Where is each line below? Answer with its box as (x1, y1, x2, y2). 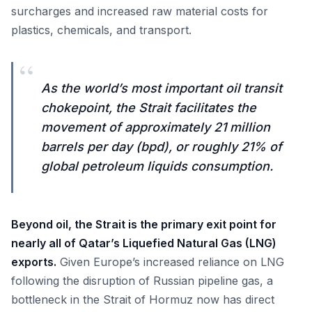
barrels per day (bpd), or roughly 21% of (41, 139, 282, 154)
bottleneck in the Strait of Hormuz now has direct (11, 292, 274, 306)
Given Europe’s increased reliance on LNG (56, 255, 284, 269)
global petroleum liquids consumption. (41, 159, 273, 173)
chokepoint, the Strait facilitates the (41, 100, 256, 115)
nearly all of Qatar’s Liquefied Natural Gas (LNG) (11, 236, 276, 250)
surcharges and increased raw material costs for (11, 4, 268, 18)
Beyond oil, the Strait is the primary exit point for (11, 217, 276, 231)
